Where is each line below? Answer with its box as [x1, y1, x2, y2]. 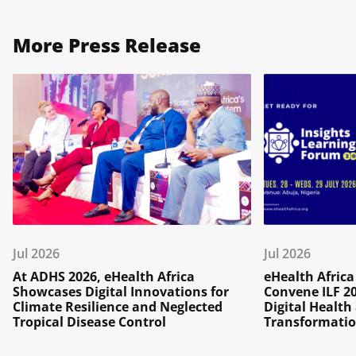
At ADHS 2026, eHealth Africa [13, 268, 195, 285]
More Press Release [13, 31, 201, 60]
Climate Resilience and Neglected [13, 298, 222, 315]
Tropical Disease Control [13, 313, 166, 331]
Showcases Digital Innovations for [13, 283, 229, 300]
